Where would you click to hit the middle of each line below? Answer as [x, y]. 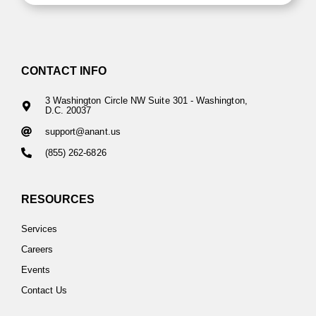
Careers [37, 250]
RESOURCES [58, 200]
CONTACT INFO [64, 71]
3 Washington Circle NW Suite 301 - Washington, [146, 101]
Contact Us [44, 291]
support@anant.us [83, 131]
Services [39, 229]
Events [36, 270]
